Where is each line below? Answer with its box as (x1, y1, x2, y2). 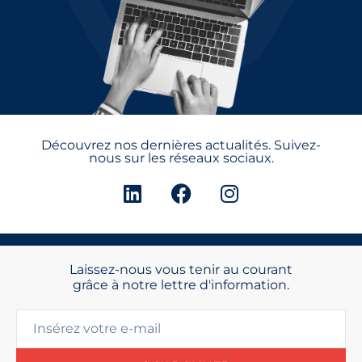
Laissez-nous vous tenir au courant (69, 262, 293, 278)
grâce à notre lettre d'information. (73, 277, 289, 293)
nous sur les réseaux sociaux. (88, 150, 274, 166)
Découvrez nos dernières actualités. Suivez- (41, 137, 321, 154)
